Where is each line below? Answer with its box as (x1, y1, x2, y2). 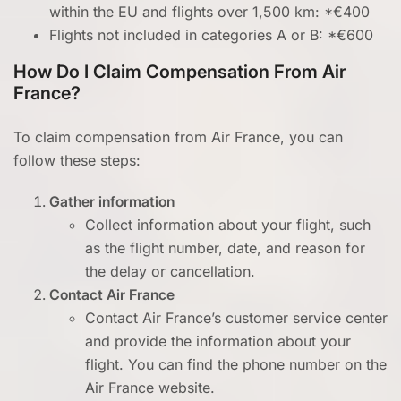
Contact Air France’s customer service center (85, 309, 388, 327)
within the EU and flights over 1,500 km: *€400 (49, 3, 370, 21)
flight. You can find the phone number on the (85, 355, 387, 373)
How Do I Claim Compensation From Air (13, 61, 346, 82)
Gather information (49, 192, 175, 210)
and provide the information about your (85, 332, 351, 350)
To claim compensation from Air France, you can (13, 128, 343, 146)
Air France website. (85, 379, 215, 397)
